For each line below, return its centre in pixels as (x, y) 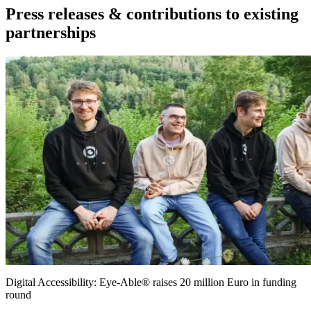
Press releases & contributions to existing (152, 14)
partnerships (51, 32)
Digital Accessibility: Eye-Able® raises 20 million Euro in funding (151, 283)
